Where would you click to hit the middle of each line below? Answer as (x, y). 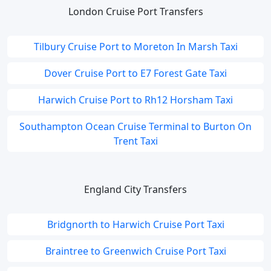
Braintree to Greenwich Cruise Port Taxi (135, 251)
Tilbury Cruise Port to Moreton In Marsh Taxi (135, 47)
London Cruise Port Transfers (135, 11)
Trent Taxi (135, 141)
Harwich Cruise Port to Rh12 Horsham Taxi (135, 100)
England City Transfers (135, 189)
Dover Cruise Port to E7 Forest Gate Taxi (135, 73)
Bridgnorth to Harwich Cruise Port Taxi (135, 224)
